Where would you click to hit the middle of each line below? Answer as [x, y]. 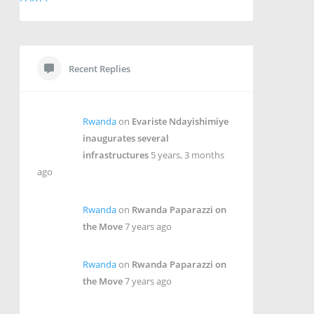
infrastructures [115, 155]
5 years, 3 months [187, 155]
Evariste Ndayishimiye [180, 122]
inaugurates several [125, 138]
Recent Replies [99, 69]
